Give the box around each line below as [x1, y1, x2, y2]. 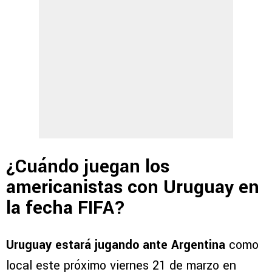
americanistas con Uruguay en [6, 174, 259, 200]
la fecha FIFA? [6, 194, 126, 221]
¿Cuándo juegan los [6, 153, 169, 180]
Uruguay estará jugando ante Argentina [6, 236, 225, 254]
